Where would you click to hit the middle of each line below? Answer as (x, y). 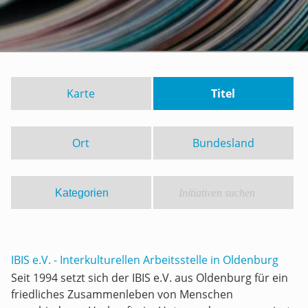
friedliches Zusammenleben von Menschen (122, 294)
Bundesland (223, 143)
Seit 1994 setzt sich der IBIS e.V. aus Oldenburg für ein (150, 278)
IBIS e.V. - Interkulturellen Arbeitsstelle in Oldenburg (145, 260)
